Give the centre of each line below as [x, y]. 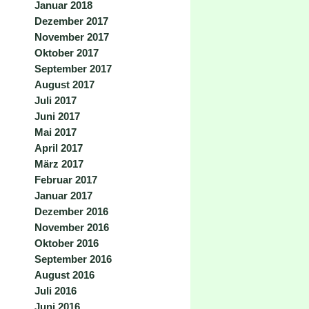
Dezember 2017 [71, 21]
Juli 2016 [56, 291]
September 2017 [73, 69]
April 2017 [59, 148]
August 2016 [64, 275]
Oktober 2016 [67, 243]
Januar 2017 [63, 196]
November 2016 [72, 227]
